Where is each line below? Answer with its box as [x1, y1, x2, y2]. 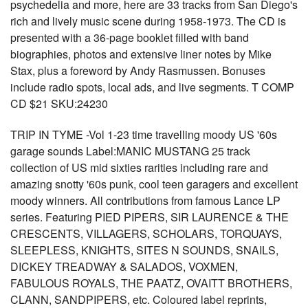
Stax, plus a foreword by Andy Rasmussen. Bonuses [10, 63, 265, 78]
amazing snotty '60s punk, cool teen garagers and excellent [10, 176, 298, 192]
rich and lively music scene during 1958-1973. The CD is [10, 13, 286, 29]
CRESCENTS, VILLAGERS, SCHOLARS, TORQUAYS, [10, 225, 282, 241]
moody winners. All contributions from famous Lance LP [10, 192, 280, 208]
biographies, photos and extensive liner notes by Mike [10, 46, 272, 62]
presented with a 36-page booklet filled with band [10, 30, 249, 45]
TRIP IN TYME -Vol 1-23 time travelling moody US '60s [10, 126, 277, 142]
